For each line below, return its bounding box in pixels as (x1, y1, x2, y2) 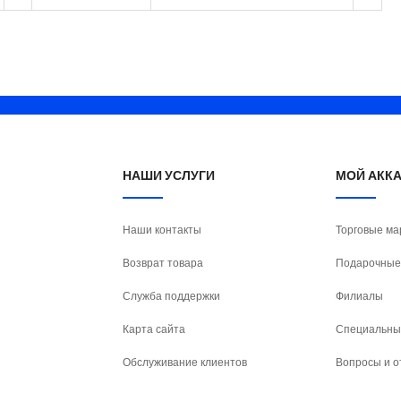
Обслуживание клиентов (123, 354, 248, 371)
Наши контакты (123, 222, 202, 238)
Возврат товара (123, 255, 204, 271)
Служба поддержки (123, 288, 221, 304)
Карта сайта (123, 321, 186, 337)
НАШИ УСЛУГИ (123, 166, 216, 185)
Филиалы (335, 288, 383, 304)
